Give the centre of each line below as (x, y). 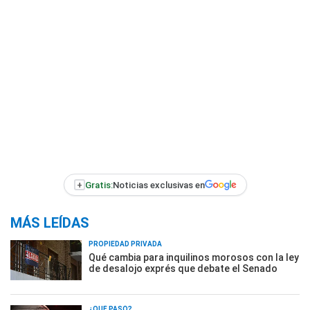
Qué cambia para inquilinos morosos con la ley (194, 257)
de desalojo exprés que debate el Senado (183, 268)
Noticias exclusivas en (158, 185)
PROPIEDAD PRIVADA (125, 244)
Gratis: (99, 185)
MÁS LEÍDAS (50, 223)
